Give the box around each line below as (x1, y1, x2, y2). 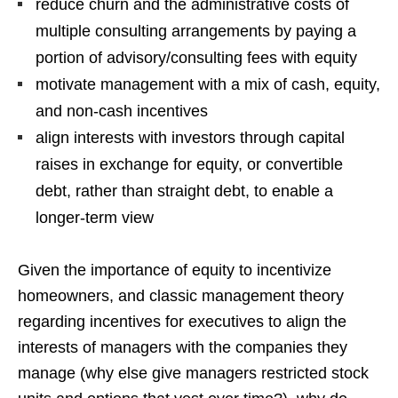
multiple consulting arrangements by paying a (36, 21, 356, 40)
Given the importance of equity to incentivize (18, 260, 331, 279)
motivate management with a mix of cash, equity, (36, 75, 380, 93)
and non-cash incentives (36, 101, 208, 120)
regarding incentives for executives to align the (18, 312, 346, 330)
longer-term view (36, 208, 154, 227)
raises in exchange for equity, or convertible (36, 155, 343, 173)
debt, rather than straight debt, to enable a (36, 181, 333, 200)
